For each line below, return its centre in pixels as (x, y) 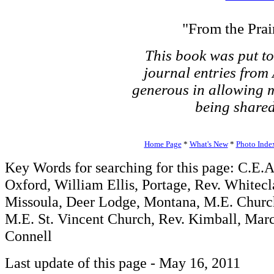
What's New (209, 144)
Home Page (163, 144)
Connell (28, 236)
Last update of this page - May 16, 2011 (123, 263)
